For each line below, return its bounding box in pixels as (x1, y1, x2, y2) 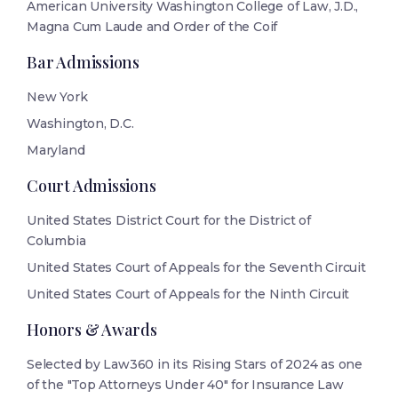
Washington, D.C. (27, 115, 134, 132)
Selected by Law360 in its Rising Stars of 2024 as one (27, 356, 362, 373)
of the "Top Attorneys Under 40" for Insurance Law (27, 377, 344, 394)
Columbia (27, 233, 86, 250)
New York (27, 89, 88, 106)
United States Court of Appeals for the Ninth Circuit (27, 286, 350, 303)
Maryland (27, 142, 85, 159)
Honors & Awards (27, 319, 157, 341)
